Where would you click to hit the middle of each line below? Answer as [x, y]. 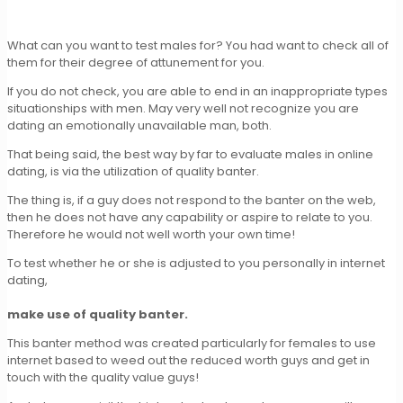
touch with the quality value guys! [103, 377]
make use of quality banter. [98, 314]
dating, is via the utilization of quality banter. [133, 171]
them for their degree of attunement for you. [136, 62]
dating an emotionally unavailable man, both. [139, 125]
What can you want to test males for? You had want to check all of [198, 45]
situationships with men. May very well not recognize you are [183, 108]
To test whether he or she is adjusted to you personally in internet [196, 263]
